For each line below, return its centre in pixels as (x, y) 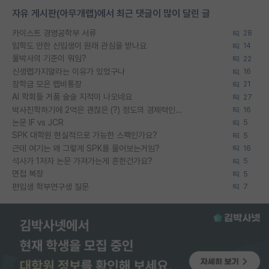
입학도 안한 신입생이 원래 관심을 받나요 (79, 46)
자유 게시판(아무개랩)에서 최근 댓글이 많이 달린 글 (111, 13)
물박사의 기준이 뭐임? (49, 59)
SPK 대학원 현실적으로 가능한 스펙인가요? (85, 135)
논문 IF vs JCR (38, 122)
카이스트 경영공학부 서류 (54, 33)
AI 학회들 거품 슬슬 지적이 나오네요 (72, 97)
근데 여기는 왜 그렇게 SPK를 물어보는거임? (86, 148)
